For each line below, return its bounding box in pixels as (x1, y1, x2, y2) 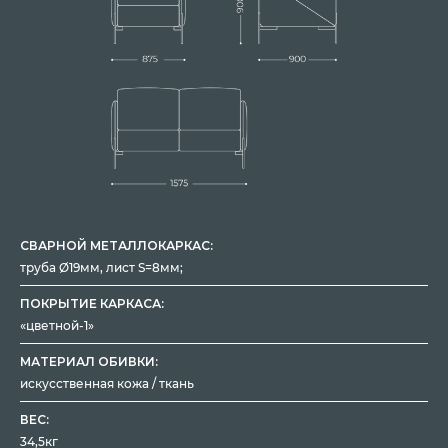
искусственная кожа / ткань (20, 376, 194, 392)
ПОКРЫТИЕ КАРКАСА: (20, 296, 164, 312)
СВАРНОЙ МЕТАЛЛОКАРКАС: (20, 238, 213, 254)
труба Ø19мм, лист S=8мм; (20, 260, 183, 276)
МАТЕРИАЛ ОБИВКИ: (20, 354, 158, 370)
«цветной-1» (20, 318, 94, 334)
